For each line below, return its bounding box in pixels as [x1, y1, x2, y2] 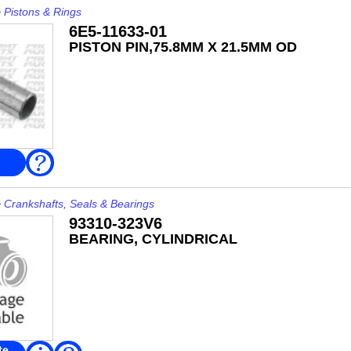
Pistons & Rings [3, 5, 81, 18]
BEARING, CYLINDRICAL [68, 231, 237, 247]
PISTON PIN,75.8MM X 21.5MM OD [68, 39, 297, 55]
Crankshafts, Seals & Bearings [3, 197, 154, 210]
